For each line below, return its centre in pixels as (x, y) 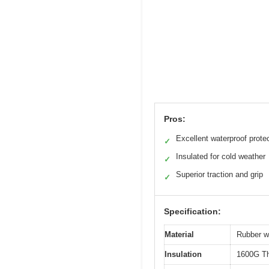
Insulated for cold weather (221, 156)
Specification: (192, 211)
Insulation (183, 254)
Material (179, 234)
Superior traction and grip (219, 174)
